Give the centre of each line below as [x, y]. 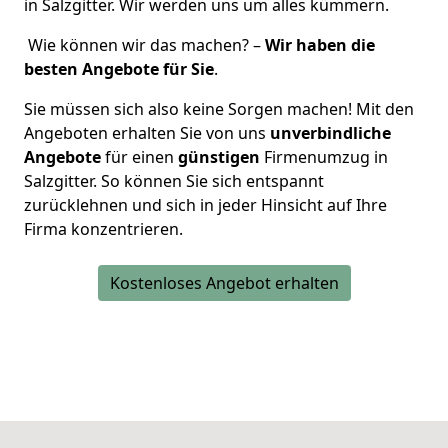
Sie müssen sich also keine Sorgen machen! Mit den [219, 108]
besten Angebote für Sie [119, 68]
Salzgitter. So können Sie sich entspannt [174, 180]
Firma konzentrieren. [103, 228]
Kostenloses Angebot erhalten [224, 282]
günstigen [219, 156]
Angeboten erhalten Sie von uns [147, 132]
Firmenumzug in [324, 156]
